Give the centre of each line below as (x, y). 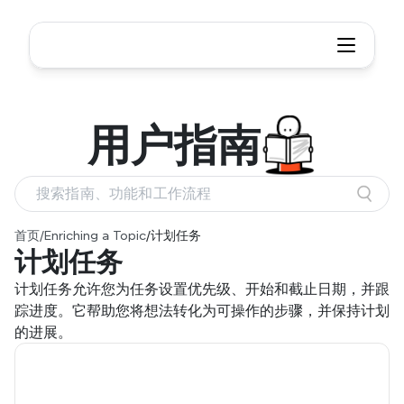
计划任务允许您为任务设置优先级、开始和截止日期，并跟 (202, 289)
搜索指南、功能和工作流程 (124, 193)
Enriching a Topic (95, 235)
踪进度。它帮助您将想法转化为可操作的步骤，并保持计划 (202, 310)
